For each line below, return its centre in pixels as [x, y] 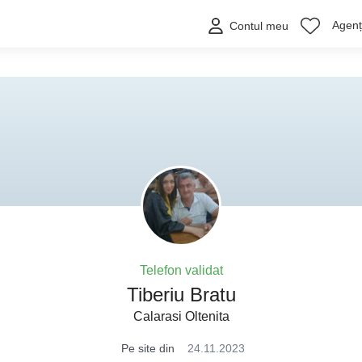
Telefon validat [181, 270]
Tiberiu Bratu [181, 295]
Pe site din [148, 348]
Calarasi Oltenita [181, 316]
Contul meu [259, 26]
